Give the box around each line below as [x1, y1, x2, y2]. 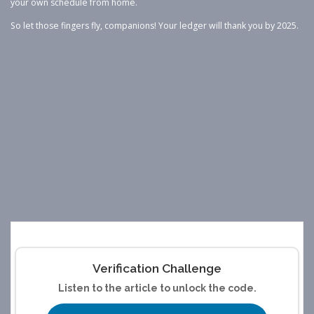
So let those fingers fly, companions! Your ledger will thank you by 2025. [11, 20, 299, 32]
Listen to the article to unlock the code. [57, 282, 257, 294]
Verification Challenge [93, 261, 221, 276]
